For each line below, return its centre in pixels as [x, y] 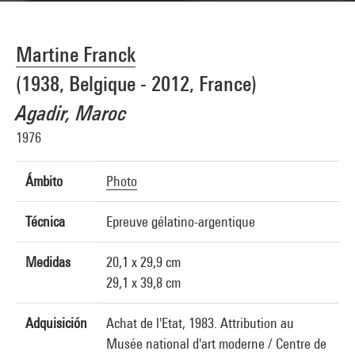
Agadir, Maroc [71, 113]
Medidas [48, 262]
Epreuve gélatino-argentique [181, 221]
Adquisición [56, 323]
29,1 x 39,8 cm [143, 282]
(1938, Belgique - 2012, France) [136, 84]
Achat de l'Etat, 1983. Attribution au [200, 323]
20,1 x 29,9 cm [143, 262]
